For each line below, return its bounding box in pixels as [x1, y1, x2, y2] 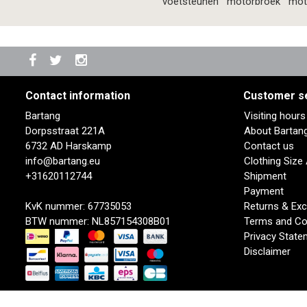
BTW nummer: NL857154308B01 [25, 214, 171, 228]
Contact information [25, 88, 130, 102]
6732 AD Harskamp [25, 139, 112, 152]
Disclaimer [243, 245, 291, 258]
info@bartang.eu [25, 154, 100, 167]
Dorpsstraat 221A [25, 124, 105, 137]
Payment [243, 184, 284, 197]
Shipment [243, 169, 286, 182]
